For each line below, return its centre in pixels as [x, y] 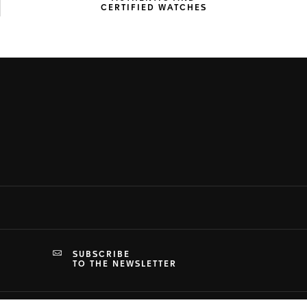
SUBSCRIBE [103, 255]
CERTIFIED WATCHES [154, 9]
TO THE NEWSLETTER [125, 264]
